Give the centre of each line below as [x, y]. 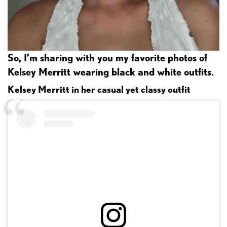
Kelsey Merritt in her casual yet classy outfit [99, 89]
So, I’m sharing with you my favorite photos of [107, 58]
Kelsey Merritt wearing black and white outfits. [111, 72]
